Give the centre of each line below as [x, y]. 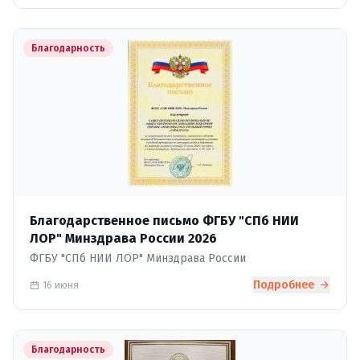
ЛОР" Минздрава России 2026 [123, 238]
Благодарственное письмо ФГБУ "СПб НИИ [164, 221]
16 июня [61, 285]
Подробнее [285, 285]
